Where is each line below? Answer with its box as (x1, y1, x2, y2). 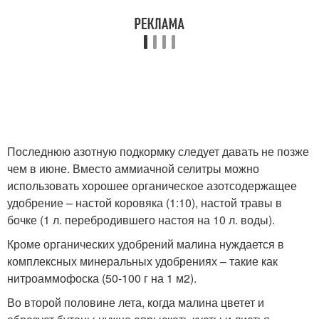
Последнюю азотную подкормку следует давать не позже (7, 142, 309, 159)
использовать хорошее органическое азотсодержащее (7, 177, 297, 194)
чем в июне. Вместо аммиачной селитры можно (7, 159, 259, 177)
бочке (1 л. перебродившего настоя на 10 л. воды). (7, 211, 275, 228)
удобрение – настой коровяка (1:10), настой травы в (7, 194, 282, 211)
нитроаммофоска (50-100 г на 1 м (7, 269, 184, 286)
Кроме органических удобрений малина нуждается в (7, 235, 284, 252)
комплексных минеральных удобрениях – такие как (7, 252, 278, 269)
